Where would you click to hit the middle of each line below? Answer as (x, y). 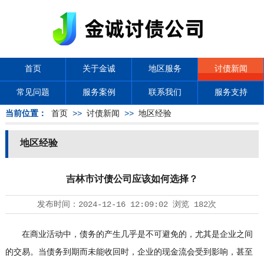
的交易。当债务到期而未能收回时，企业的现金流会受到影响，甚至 (129, 252)
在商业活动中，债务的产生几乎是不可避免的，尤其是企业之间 (129, 235)
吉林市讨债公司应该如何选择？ (132, 180)
